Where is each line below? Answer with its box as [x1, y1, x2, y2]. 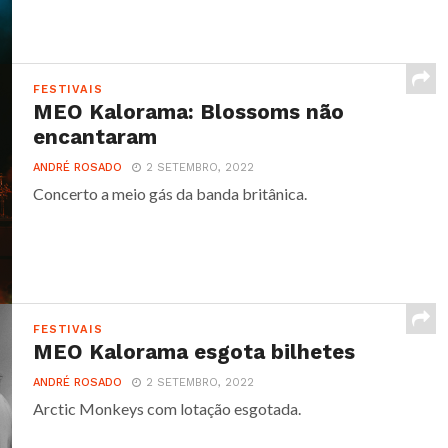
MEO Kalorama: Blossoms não [33, 100, 345, 124]
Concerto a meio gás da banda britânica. [33, 184, 308, 203]
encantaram [33, 125, 158, 149]
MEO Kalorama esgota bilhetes [33, 340, 356, 364]
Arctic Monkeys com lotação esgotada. [33, 399, 302, 418]
